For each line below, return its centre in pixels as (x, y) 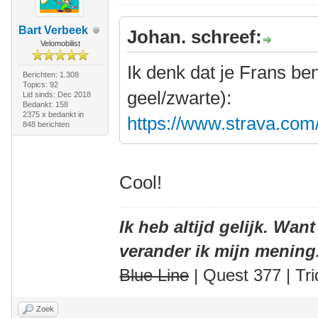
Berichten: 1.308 (50, 75)
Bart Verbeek (53, 30)
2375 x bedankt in (53, 114)
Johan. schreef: (195, 37)
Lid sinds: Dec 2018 (56, 94)
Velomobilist (60, 43)
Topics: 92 (40, 84)
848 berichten (46, 124)
